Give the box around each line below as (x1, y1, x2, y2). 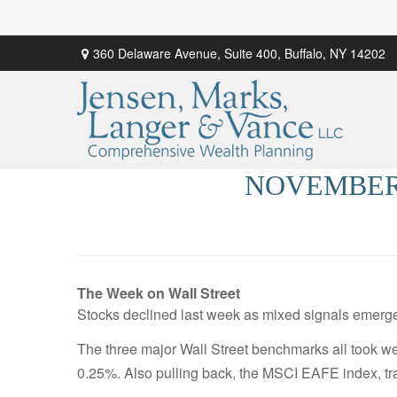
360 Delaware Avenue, (93, 43, 224, 62)
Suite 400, (224, 43, 281, 62)
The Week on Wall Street (77, 283, 240, 303)
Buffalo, (284, 43, 326, 62)
